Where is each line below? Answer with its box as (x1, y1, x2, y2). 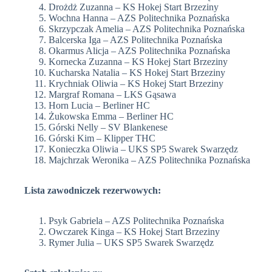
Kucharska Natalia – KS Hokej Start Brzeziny (49, 67, 225, 78)
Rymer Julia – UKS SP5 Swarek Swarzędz (49, 237, 214, 248)
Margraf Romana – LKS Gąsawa (49, 89, 176, 100)
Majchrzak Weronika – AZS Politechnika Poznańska (49, 155, 250, 166)
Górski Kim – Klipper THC (49, 133, 155, 144)
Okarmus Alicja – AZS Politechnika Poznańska (49, 46, 230, 56)
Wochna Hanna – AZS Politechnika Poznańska (49, 13, 229, 24)
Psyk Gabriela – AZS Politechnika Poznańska (49, 216, 224, 226)
